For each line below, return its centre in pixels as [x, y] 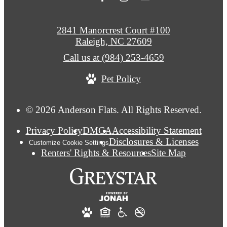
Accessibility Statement [157, 131]
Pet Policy [121, 79]
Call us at [81, 58]
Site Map [168, 153]
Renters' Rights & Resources [96, 153]
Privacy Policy [54, 131]
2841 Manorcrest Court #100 [113, 30]
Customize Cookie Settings [69, 143]
